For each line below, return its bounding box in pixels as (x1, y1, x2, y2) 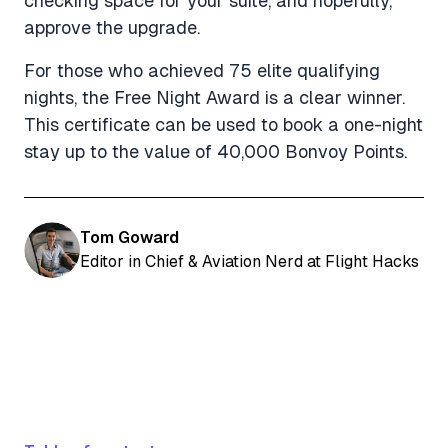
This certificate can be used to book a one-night (24, 113, 423, 135)
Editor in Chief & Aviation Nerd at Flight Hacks (80, 251, 419, 271)
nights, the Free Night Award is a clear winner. (24, 86, 405, 108)
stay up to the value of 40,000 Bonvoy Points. (24, 140, 407, 162)
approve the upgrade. (24, 16, 200, 38)
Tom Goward (80, 227, 179, 247)
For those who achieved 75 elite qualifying (24, 59, 380, 81)
